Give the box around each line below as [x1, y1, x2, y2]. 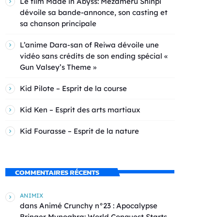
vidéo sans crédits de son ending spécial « [20, 51, 168, 61]
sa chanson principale [20, 19, 96, 29]
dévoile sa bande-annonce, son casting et [20, 8, 168, 17]
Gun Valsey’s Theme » [20, 62, 96, 72]
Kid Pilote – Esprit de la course [20, 84, 127, 93]
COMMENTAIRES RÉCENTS [15, 167, 99, 178]
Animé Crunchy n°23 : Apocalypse [39, 201, 157, 210]
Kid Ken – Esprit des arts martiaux [20, 105, 140, 115]
